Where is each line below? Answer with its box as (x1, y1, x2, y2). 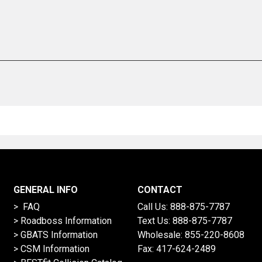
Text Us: (137, 215, 173, 227)
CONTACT (137, 184, 182, 196)
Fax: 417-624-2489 (137, 243, 216, 255)
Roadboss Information (20, 215, 112, 227)
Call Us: (137, 201, 170, 213)
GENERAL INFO (13, 184, 78, 196)
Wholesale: (137, 229, 185, 241)
